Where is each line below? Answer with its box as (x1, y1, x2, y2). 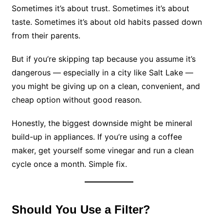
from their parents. (11, 30, 80, 40)
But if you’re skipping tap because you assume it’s (11, 54, 196, 64)
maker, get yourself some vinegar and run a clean (11, 145, 194, 155)
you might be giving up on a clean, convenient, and (11, 81, 200, 91)
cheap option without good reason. (11, 94, 142, 105)
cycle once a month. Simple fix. (11, 159, 127, 169)
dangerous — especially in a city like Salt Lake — (11, 67, 193, 77)
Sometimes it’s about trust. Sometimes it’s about (11, 3, 189, 13)
